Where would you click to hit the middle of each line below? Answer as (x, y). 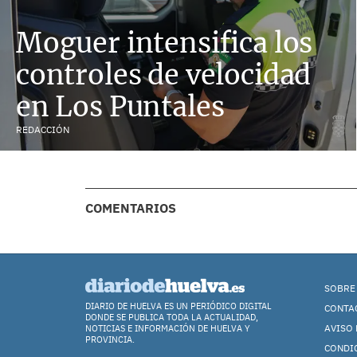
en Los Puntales (120, 106)
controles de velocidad (164, 75)
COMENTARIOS (131, 208)
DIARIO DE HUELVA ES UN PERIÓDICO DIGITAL (178, 306)
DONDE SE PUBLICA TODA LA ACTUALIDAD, (172, 317)
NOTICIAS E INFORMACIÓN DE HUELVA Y (168, 328)
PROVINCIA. (110, 339)
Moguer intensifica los (165, 43)
